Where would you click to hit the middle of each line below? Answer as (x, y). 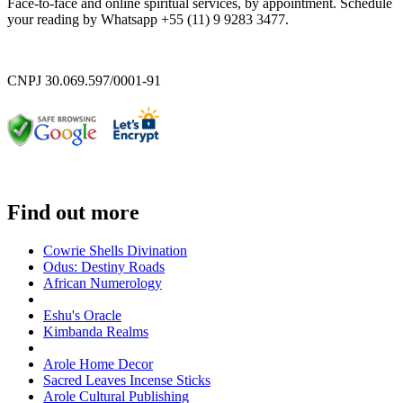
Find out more (73, 212)
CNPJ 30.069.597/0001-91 (84, 80)
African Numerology (103, 282)
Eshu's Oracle (82, 315)
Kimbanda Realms (96, 331)
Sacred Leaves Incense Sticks (127, 380)
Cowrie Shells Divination (115, 250)
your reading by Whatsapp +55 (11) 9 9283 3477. (148, 19)
